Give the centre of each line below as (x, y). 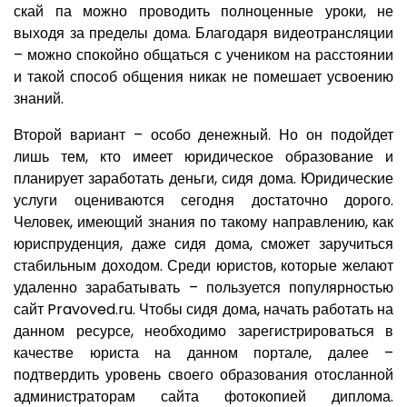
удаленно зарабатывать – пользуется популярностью (203, 288)
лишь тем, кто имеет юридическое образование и (203, 157)
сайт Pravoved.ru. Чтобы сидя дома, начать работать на (203, 310)
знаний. (39, 99)
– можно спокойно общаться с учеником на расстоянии (203, 55)
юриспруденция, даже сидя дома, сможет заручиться (203, 244)
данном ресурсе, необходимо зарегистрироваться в (203, 332)
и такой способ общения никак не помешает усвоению (203, 77)
